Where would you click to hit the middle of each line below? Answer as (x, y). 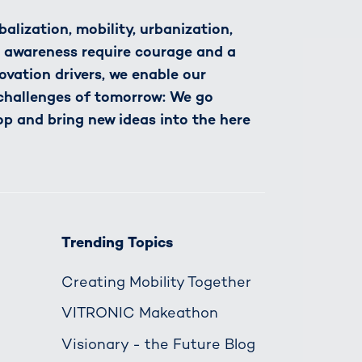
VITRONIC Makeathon (140, 313)
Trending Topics (117, 242)
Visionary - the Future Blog (158, 343)
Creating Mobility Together (156, 282)
